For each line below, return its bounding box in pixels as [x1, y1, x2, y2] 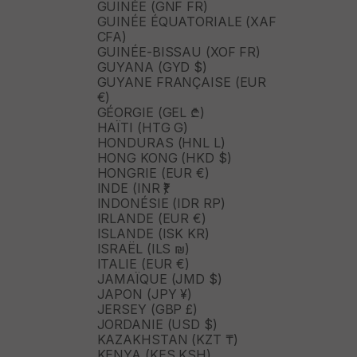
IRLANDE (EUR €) [96, 210, 206, 227]
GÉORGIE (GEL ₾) [96, 104, 205, 121]
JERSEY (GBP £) [96, 301, 198, 318]
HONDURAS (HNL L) [96, 135, 226, 151]
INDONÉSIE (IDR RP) [96, 195, 226, 212]
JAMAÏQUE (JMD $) [96, 271, 222, 288]
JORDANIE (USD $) [96, 316, 218, 333]
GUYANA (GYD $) [96, 59, 208, 76]
